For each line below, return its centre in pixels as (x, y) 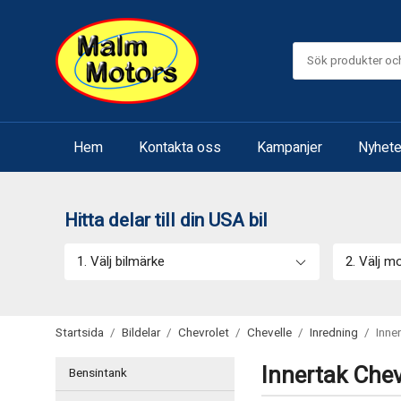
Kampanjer (290, 147)
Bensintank (98, 373)
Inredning (334, 333)
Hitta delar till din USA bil (166, 221)
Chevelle (269, 333)
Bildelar (141, 333)
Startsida (80, 333)
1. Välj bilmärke (121, 261)
